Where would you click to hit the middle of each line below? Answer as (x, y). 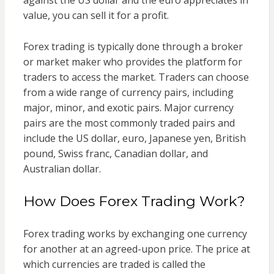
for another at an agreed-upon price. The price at (136, 249)
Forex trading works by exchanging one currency (135, 233)
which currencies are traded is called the (114, 264)
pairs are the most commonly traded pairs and (129, 123)
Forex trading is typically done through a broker (133, 46)
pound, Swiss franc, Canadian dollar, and (115, 153)
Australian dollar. (62, 168)
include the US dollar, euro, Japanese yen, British (134, 138)
